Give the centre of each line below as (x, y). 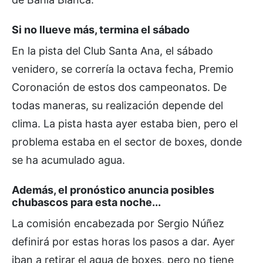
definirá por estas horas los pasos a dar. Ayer (123, 241)
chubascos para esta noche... (86, 202)
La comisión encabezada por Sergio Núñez (118, 223)
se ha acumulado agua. (68, 160)
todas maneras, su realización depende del (117, 105)
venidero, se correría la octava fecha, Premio (123, 69)
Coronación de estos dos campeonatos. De (119, 87)
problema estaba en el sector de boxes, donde (127, 141)
